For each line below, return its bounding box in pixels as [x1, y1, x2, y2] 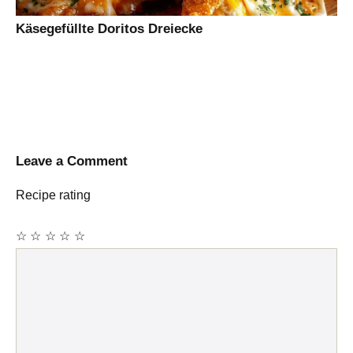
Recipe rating [16, 188, 91, 203]
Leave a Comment [16, 154, 128, 169]
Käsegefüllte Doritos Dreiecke [16, 21, 203, 37]
